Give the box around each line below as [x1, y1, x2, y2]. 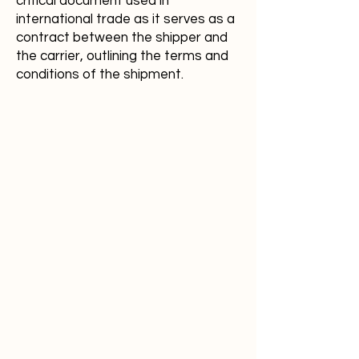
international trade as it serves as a [16, 12, 235, 26]
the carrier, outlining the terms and [16, 49, 228, 63]
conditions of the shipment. [16, 67, 184, 82]
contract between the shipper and [16, 30, 228, 45]
